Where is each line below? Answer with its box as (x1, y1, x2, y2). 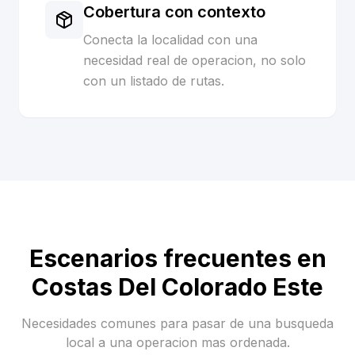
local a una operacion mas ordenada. (65, 334, 290, 350)
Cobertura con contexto (83, 2, 265, 21)
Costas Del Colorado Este (32, 273, 323, 301)
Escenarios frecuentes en (29, 244, 326, 273)
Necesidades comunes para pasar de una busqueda (21, 315, 334, 331)
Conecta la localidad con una (83, 32, 258, 48)
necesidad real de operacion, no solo (83, 52, 306, 68)
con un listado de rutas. (83, 73, 224, 89)
